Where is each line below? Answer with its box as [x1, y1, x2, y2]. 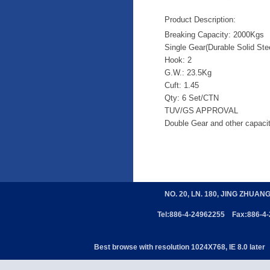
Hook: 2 [165, 55, 192, 64]
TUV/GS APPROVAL [165, 106, 238, 115]
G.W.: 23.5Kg [165, 68, 212, 77]
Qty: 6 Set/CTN [165, 93, 219, 102]
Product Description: [165, 15, 236, 24]
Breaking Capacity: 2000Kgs [165, 30, 266, 39]
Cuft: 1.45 [165, 81, 199, 90]
